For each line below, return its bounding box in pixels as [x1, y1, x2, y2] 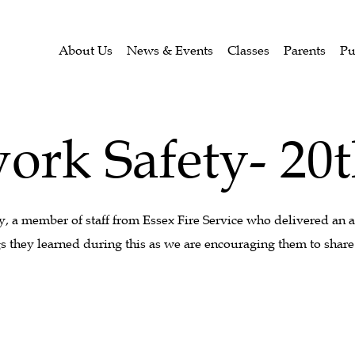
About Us [59, 42, 113, 58]
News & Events [127, 42, 213, 58]
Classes [227, 42, 269, 58]
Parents [284, 42, 326, 58]
